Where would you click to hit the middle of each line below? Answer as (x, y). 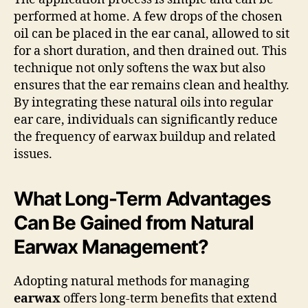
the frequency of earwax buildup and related (145, 137)
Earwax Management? (111, 246)
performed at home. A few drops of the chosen (148, 16)
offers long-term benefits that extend (169, 298)
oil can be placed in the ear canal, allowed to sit (152, 34)
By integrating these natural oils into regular (143, 102)
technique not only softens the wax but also (140, 68)
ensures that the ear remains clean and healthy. (152, 85)
